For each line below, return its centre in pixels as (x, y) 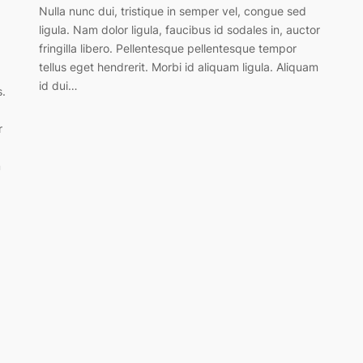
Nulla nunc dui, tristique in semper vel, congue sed (173, 11)
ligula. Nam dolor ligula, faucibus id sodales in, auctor (179, 29)
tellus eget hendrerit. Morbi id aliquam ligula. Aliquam (179, 66)
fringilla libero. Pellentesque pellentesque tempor (168, 48)
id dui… (58, 85)
